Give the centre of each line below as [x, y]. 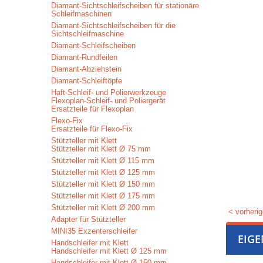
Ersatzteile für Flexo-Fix [92, 129]
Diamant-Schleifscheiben [93, 45]
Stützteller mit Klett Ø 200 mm [103, 208]
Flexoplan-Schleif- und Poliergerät [108, 101]
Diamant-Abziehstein [86, 69]
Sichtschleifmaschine [87, 34]
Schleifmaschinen [81, 14]
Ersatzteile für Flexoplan [92, 109]
